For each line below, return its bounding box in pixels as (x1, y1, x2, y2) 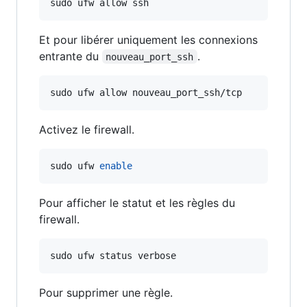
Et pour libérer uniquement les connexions (39, 32, 258, 47)
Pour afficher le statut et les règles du (39, 195, 235, 210)
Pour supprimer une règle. (39, 285, 173, 299)
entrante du (39, 49, 102, 63)
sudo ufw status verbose (50, 249, 176, 261)
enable (99, 160, 132, 171)
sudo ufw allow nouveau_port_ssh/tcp (50, 86, 242, 98)
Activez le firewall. (39, 122, 134, 136)
